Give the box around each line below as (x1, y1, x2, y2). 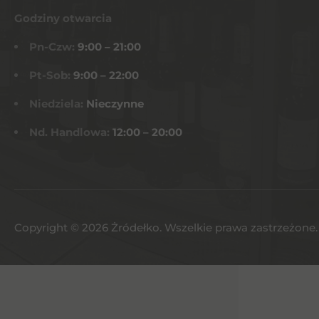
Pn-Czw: (29, 40, 78, 53)
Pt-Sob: (29, 68, 73, 82)
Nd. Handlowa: (29, 125, 113, 139)
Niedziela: (29, 97, 86, 110)
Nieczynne (86, 97, 144, 110)
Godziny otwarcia (14, 11, 112, 25)
